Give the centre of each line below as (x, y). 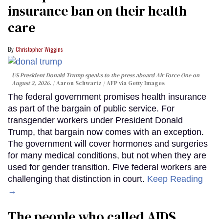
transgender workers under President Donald (95, 120)
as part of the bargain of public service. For (91, 109)
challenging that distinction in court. (77, 179)
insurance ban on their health (97, 11)
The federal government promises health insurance (107, 97)
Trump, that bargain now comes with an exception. (106, 132)
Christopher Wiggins (39, 49)
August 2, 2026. (32, 83)
